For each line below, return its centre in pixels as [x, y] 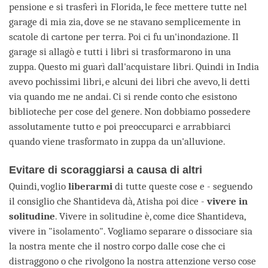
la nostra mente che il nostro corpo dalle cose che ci [117, 246]
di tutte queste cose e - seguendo [184, 186]
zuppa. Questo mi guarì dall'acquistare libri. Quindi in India [134, 66]
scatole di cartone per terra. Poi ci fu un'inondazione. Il [124, 36]
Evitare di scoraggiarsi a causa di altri [106, 170]
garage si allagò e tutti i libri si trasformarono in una [120, 51]
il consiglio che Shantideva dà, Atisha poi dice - [108, 201]
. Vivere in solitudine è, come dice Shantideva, [150, 216]
